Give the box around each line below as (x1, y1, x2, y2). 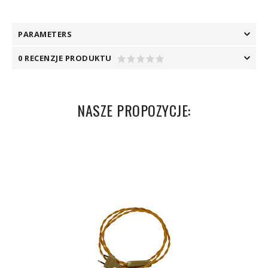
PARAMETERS (18, 29, 72, 39)
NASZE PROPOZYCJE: (77, 99, 191, 121)
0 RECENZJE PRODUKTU (18, 53, 112, 63)
